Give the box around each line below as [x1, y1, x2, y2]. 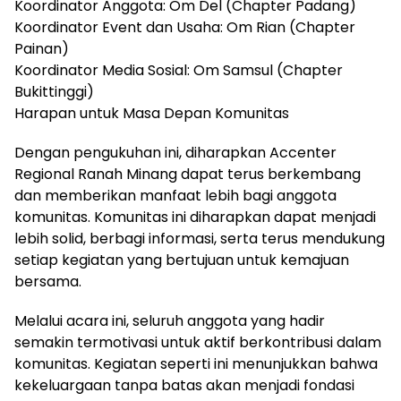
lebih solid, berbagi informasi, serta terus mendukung [14, 228, 385, 250]
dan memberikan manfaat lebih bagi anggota [14, 185, 337, 207]
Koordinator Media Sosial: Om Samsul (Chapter [14, 60, 343, 81]
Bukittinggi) [14, 81, 94, 103]
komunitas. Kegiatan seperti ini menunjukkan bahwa [14, 354, 378, 375]
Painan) [14, 38, 69, 60]
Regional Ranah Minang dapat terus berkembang [14, 164, 361, 185]
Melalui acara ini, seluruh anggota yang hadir [14, 311, 325, 332]
